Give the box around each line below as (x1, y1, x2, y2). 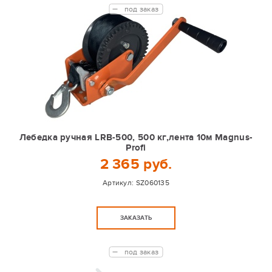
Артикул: (102, 178, 136, 187)
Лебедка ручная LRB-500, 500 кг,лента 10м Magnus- (19, 132, 253, 143)
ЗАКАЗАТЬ (120, 214, 152, 222)
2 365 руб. (100, 155, 172, 173)
